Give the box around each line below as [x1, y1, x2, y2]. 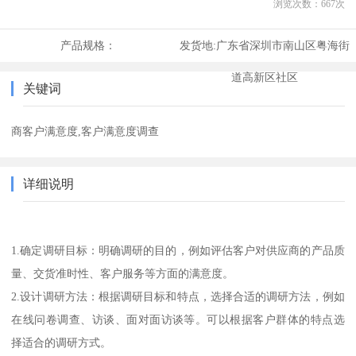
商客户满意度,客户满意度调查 [11, 125, 160, 138]
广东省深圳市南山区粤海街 [215, 39, 350, 52]
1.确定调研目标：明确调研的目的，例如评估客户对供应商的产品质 [11, 244, 345, 257]
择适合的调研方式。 [11, 336, 112, 350]
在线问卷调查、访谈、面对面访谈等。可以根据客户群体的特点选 [11, 313, 345, 327]
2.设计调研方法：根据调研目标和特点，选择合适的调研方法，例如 [11, 290, 345, 304]
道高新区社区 [230, 71, 298, 84]
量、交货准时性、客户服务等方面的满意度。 [11, 267, 234, 281]
